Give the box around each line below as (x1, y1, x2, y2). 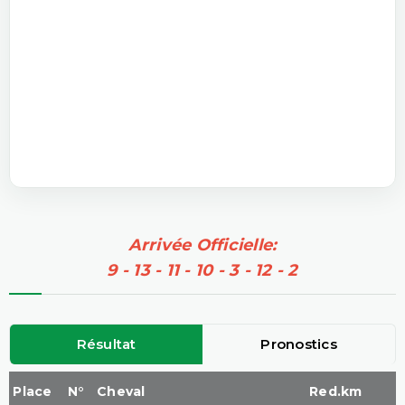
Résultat (76, 334, 137, 353)
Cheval (97, 382, 146, 400)
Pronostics (260, 334, 337, 353)
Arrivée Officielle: (127, 234, 278, 255)
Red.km (309, 382, 363, 400)
